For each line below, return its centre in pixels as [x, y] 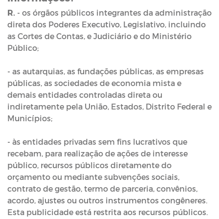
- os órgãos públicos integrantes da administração [113, 12]
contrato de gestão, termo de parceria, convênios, [102, 188]
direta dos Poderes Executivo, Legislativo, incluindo [107, 24]
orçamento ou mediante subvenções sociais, [93, 177]
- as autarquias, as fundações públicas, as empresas [106, 71]
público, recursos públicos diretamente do [89, 165]
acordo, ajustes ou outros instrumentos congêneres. [107, 200]
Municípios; [31, 118]
